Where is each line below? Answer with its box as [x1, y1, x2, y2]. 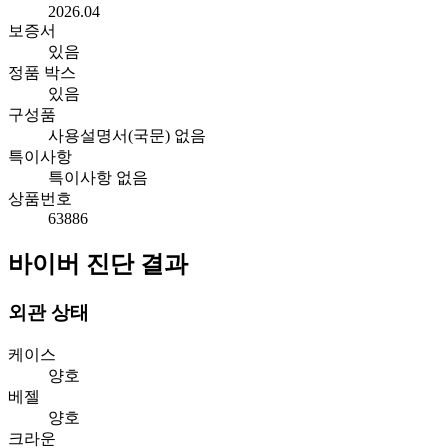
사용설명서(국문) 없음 [48, 127, 206, 145]
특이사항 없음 [48, 169, 148, 187]
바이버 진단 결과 [8, 251, 188, 278]
